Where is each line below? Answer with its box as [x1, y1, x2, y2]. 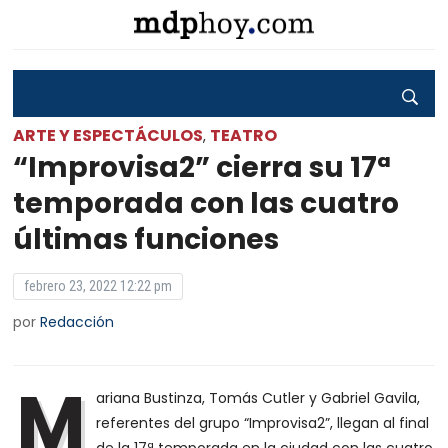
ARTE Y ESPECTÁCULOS [13, 124, 204, 147]
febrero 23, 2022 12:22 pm [24, 278, 173, 294]
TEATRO [210, 124, 278, 147]
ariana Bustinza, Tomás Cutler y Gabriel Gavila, [96, 388, 421, 408]
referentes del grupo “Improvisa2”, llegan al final [96, 413, 430, 433]
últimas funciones [13, 220, 280, 259]
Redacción [40, 312, 115, 332]
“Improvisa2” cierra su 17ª [13, 148, 391, 187]
